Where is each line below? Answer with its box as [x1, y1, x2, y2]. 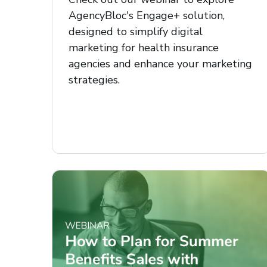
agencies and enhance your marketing [69, 56, 252, 71]
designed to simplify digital [69, 24, 203, 39]
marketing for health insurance [69, 40, 219, 55]
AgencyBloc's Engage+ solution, [69, 8, 225, 23]
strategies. [69, 72, 120, 87]
